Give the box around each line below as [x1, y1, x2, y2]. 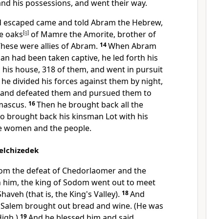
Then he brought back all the [37, 99, 143, 110]
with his [119, 111, 148, 122]
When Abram [108, 41, 156, 51]
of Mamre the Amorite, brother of [29, 29, 156, 40]
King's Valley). [69, 189, 120, 199]
